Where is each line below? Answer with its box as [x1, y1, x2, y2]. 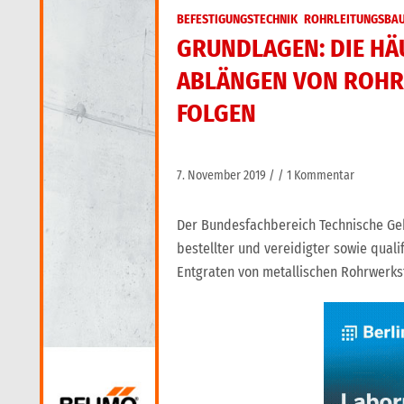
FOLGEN [177, 98, 256, 128]
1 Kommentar [287, 168, 354, 183]
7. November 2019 [177, 168, 266, 183]
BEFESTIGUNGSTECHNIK [177, 12, 298, 27]
